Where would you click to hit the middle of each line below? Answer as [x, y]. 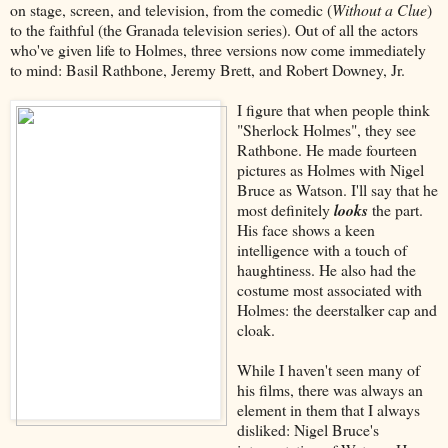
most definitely [285, 209]
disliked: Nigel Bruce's [307, 429]
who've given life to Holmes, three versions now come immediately [218, 49]
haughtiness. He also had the [326, 269]
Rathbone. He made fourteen [326, 149]
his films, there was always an [329, 389]
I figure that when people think [333, 109]
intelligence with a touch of [321, 249]
